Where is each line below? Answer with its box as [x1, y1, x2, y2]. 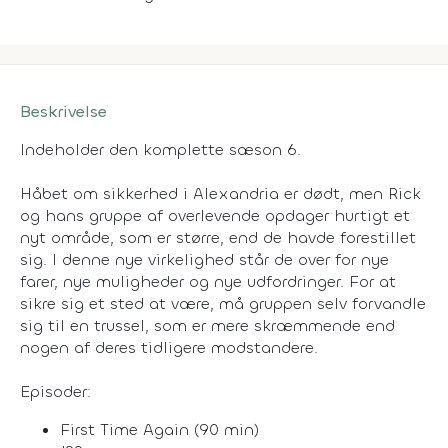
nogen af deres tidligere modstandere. [20, 336, 318, 358]
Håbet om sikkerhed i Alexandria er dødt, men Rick [20, 182, 421, 204]
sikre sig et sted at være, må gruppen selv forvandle [20, 292, 426, 314]
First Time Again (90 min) [60, 418, 259, 440]
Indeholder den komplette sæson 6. [20, 138, 301, 160]
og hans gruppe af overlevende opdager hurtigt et [20, 204, 410, 226]
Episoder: [20, 380, 91, 402]
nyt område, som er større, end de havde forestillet [20, 226, 416, 248]
